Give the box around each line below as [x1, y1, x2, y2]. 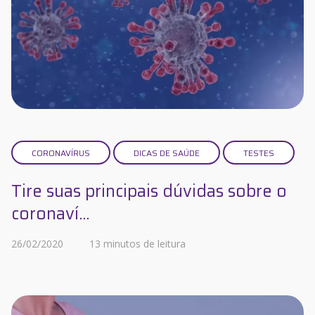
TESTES [243, 146, 274, 160]
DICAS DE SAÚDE [134, 146, 200, 160]
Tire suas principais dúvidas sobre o [11, 178, 287, 205]
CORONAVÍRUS [32, 146, 90, 160]
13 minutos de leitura [89, 237, 186, 251]
